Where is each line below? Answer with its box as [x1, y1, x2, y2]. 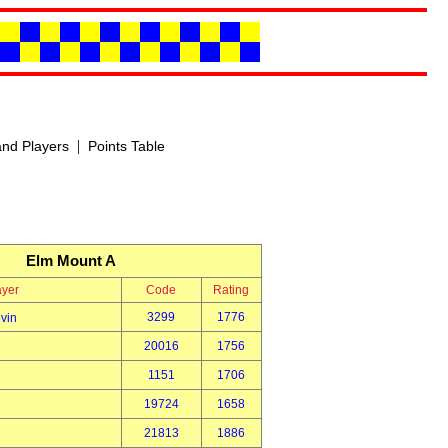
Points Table [87, 138, 165, 154]
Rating [213, 283, 249, 297]
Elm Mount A [25, 252, 116, 269]
